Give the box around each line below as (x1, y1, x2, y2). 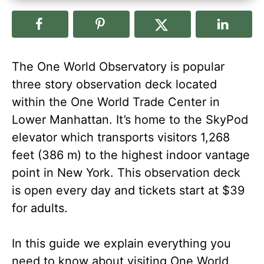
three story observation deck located (12, 77, 217, 91)
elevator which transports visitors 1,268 (12, 130, 230, 144)
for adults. (12, 201, 68, 215)
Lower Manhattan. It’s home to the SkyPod (12, 113, 248, 127)
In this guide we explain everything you (12, 236, 231, 250)
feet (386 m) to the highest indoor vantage (12, 148, 250, 162)
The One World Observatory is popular (12, 60, 225, 74)
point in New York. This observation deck (12, 166, 240, 180)
